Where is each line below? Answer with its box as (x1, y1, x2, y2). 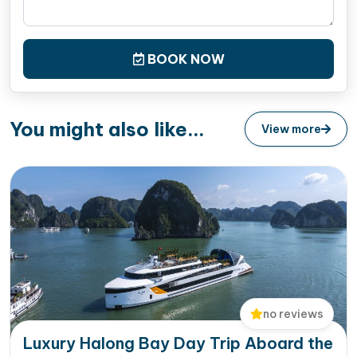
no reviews (263, 306, 324, 321)
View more (261, 122, 321, 136)
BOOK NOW (147, 51, 225, 67)
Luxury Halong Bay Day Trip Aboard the (23, 332, 333, 353)
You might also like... (10, 117, 205, 141)
